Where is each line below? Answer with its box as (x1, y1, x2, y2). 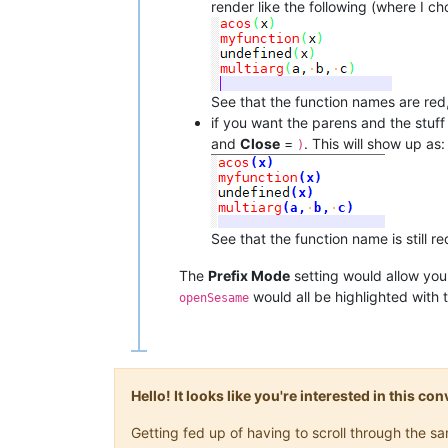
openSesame (179, 291, 249, 306)
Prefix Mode (208, 267, 290, 285)
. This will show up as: (304, 135, 445, 153)
